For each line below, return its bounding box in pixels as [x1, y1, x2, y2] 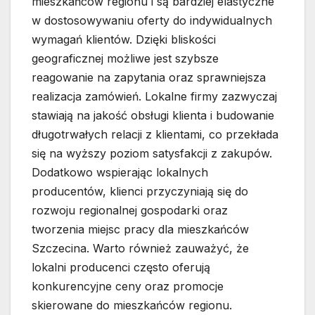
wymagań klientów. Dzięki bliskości [32, 32, 216, 47]
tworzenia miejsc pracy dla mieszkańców [32, 222, 249, 237]
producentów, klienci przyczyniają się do [32, 184, 248, 199]
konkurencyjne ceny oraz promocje [32, 279, 224, 294]
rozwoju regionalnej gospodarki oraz [32, 203, 228, 218]
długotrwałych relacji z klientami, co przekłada [32, 127, 278, 142]
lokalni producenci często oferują [32, 260, 210, 275]
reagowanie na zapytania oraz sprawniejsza [32, 70, 266, 85]
